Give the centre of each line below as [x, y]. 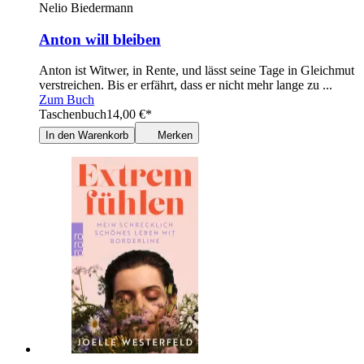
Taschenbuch [73, 115]
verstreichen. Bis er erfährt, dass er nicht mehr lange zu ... [186, 85]
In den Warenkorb [87, 136]
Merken [175, 136]
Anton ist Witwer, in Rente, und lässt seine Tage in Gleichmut [197, 71]
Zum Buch [67, 100]
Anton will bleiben [100, 39]
